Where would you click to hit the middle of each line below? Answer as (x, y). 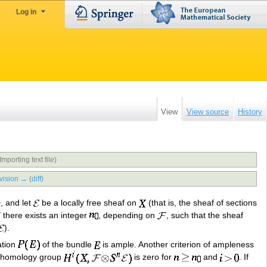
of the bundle (67, 245)
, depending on (128, 215)
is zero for (153, 257)
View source (208, 111)
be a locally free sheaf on (89, 202)
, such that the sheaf (205, 215)
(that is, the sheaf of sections (201, 202)
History (250, 111)
